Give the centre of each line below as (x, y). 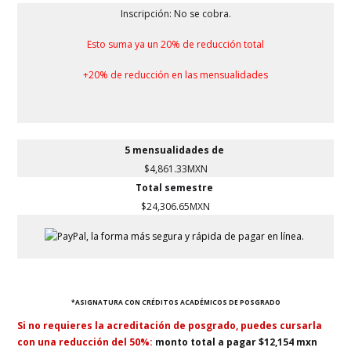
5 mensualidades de (174, 150)
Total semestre (175, 187)
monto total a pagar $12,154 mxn (238, 342)
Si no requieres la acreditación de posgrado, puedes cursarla (170, 326)
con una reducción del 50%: (87, 342)
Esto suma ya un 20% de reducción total (175, 44)
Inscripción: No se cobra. (175, 13)
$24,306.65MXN (175, 206)
